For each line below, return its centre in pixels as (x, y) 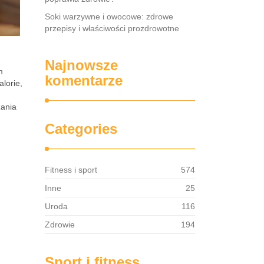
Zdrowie (60, 225)
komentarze (84, 80)
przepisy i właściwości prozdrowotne (112, 28)
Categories (81, 129)
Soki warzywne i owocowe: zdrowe (109, 16)
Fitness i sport (71, 170)
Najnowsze (81, 65)
